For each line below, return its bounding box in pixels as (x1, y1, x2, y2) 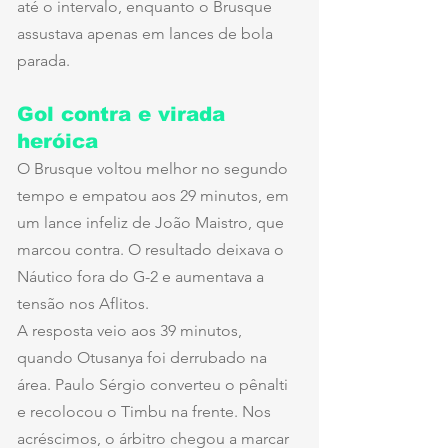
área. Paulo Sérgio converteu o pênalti (17, 375, 292, 395)
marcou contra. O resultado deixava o (17, 240, 288, 260)
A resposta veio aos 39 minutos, (17, 321, 246, 341)
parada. (17, 51, 70, 71)
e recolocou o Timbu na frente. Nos (17, 402, 275, 422)
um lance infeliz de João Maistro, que (17, 213, 288, 233)
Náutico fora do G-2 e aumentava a (17, 267, 268, 287)
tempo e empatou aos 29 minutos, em (17, 186, 293, 206)
